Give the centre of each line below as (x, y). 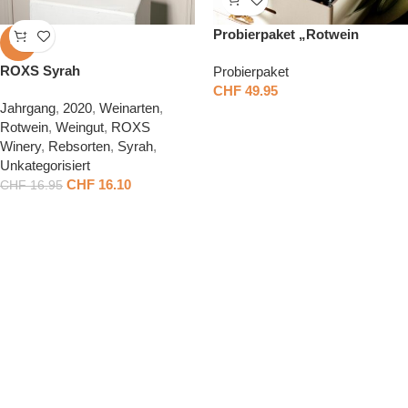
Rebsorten (79, 147)
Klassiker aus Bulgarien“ (292, 54)
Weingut (80, 127)
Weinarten (129, 108)
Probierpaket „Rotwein (286, 35)
